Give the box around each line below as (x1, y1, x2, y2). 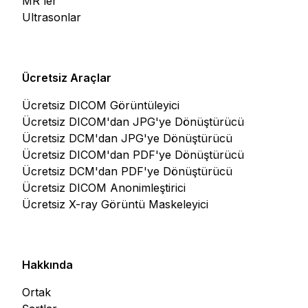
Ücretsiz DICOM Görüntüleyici (22, 98, 179, 112)
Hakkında (22, 257, 73, 272)
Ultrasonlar (22, 10, 81, 24)
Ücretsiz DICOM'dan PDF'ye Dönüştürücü (22, 147, 244, 162)
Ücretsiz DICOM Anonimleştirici (22, 180, 186, 195)
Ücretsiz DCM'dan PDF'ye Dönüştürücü (22, 164, 232, 178)
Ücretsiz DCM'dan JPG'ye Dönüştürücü (22, 131, 232, 145)
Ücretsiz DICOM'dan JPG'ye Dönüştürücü (22, 114, 244, 129)
